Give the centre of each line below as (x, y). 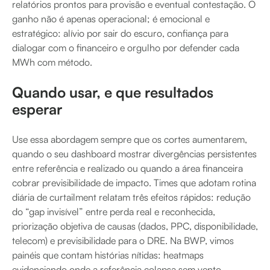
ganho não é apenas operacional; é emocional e (111, 18)
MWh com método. (52, 62)
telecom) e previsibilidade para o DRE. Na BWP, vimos (123, 240)
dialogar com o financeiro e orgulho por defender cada (126, 47)
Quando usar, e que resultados (113, 92)
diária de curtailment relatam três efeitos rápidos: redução (131, 197)
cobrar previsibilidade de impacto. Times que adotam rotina (134, 182)
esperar (37, 109)
